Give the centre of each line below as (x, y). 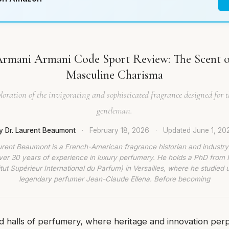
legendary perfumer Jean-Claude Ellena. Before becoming (114, 179)
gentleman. (114, 110)
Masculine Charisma (114, 75)
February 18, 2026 (119, 130)
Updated (178, 130)
